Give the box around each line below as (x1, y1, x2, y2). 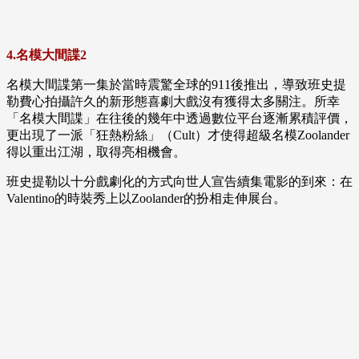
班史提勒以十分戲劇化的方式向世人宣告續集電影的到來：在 (6, 175, 353, 189)
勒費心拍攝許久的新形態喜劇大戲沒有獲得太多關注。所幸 (6, 95, 340, 109)
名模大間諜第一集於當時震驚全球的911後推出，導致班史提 (6, 78, 346, 92)
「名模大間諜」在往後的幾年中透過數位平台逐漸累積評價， (6, 111, 353, 126)
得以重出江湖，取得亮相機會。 (6, 145, 186, 159)
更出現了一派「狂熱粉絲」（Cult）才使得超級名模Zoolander (6, 128, 349, 143)
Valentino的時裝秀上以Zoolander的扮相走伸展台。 (6, 192, 286, 206)
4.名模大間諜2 (6, 48, 87, 63)
